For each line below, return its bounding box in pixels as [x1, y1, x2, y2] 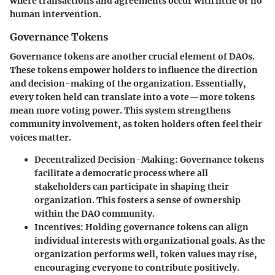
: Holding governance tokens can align [80, 221, 249, 233]
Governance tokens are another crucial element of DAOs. [10, 50, 255, 62]
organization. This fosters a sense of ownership [34, 194, 241, 206]
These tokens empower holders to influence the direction [10, 64, 258, 76]
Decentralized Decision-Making [34, 153, 175, 165]
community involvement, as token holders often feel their [10, 118, 262, 130]
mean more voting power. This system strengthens [10, 104, 231, 116]
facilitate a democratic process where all [34, 167, 208, 179]
